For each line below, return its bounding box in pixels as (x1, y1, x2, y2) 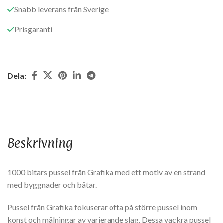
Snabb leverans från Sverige (14, 4, 109, 14)
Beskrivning (7, 135, 73, 151)
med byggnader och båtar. (7, 180, 97, 190)
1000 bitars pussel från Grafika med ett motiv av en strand (7, 167, 205, 177)
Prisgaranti (14, 24, 52, 34)
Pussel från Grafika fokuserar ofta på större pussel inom (7, 202, 197, 212)
